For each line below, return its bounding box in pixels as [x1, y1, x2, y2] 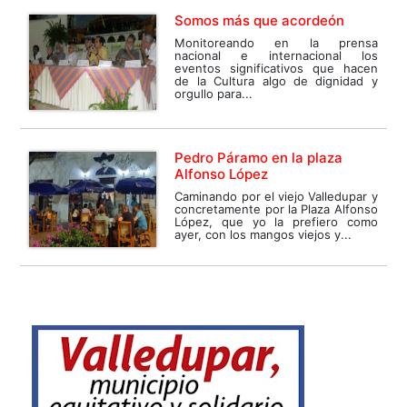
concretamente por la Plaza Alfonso [174, 202, 378, 217]
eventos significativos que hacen [174, 61, 378, 76]
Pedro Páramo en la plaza [174, 149, 343, 167]
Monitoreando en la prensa [174, 35, 378, 51]
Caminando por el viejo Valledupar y [174, 189, 378, 204]
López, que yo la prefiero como [174, 214, 378, 230]
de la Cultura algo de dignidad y [174, 74, 378, 89]
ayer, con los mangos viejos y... [174, 227, 352, 243]
